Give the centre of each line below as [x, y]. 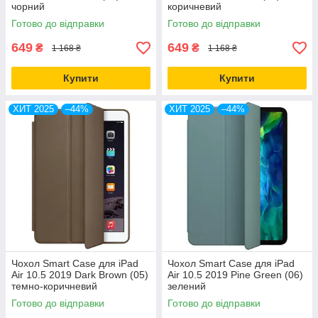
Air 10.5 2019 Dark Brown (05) [80, 275]
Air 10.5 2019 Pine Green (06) [235, 275]
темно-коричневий [54, 286]
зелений [187, 286]
